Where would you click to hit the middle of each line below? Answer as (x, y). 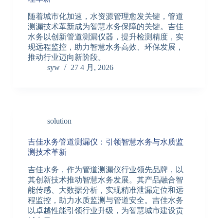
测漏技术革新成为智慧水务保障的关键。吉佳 (105, 27)
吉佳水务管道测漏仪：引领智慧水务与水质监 (105, 142)
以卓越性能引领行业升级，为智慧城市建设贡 (105, 210)
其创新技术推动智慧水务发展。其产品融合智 (105, 180)
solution (59, 121)
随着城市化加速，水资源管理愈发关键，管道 (105, 17)
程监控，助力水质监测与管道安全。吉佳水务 (105, 200)
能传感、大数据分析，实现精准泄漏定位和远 (105, 190)
